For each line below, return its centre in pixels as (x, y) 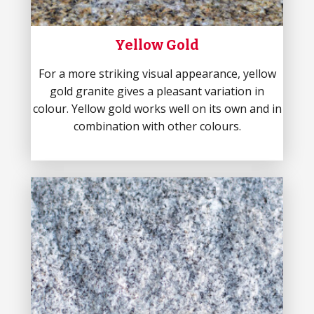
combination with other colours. (157, 126)
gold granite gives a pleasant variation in (157, 91)
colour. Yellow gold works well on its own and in (157, 109)
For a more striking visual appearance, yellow (157, 74)
